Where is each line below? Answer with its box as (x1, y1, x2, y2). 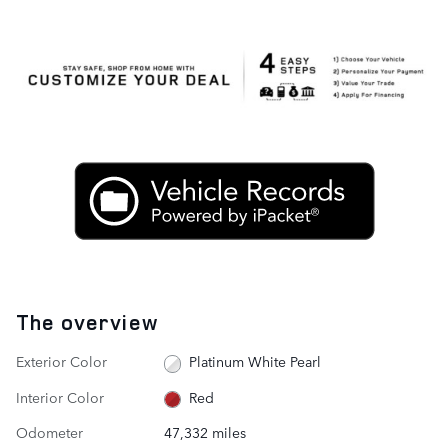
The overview (16, 308, 158, 337)
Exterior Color (16, 351, 107, 372)
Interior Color (16, 386, 104, 407)
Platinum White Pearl (189, 351, 322, 372)
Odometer (16, 422, 83, 443)
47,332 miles (163, 422, 246, 443)
